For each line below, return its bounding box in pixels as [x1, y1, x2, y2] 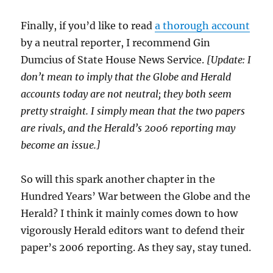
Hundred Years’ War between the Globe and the [21, 190, 251, 202]
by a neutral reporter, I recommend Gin [21, 37, 211, 49]
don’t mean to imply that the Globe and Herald [21, 71, 232, 83]
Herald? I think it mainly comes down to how [21, 207, 238, 219]
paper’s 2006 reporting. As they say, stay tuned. [21, 241, 252, 253]
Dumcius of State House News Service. [21, 54, 207, 66]
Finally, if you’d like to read [21, 19, 155, 32]
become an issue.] [21, 139, 101, 151]
